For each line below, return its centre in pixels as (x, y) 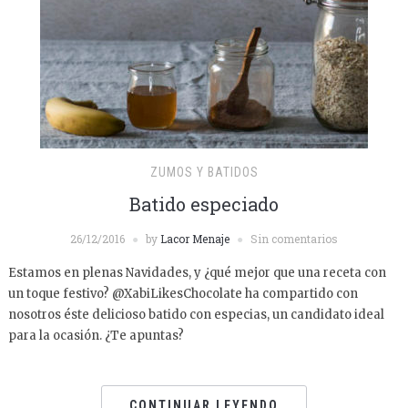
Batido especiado (204, 204)
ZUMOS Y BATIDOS (204, 172)
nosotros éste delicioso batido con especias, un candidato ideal (196, 315)
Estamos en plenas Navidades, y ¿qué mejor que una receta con (197, 273)
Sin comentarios (294, 239)
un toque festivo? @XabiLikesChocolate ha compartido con (183, 294)
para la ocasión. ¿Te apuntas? (96, 336)
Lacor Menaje (195, 239)
